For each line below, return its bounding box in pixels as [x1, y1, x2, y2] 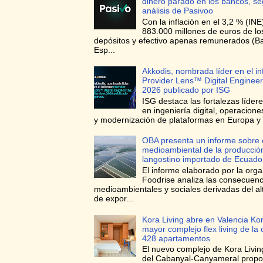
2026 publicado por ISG [142, 85, 231, 95]
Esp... [93, 45, 115, 55]
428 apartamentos [142, 233, 211, 243]
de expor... [93, 194, 133, 204]
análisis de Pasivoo [142, 6, 214, 16]
